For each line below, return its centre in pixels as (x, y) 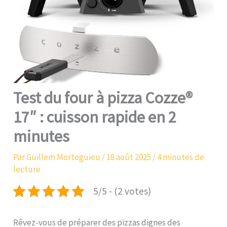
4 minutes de (181, 157)
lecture (27, 169)
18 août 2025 (130, 157)
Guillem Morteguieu (64, 157)
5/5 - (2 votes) (122, 191)
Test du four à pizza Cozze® (103, 98)
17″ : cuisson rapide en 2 (95, 117)
